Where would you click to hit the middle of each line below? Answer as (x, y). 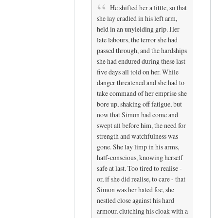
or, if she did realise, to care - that (141, 179)
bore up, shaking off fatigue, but (139, 104)
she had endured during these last (141, 61)
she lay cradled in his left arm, (137, 18)
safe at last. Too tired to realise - (139, 168)
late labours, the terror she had (137, 40)
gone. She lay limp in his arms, (138, 147)
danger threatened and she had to (141, 83)
